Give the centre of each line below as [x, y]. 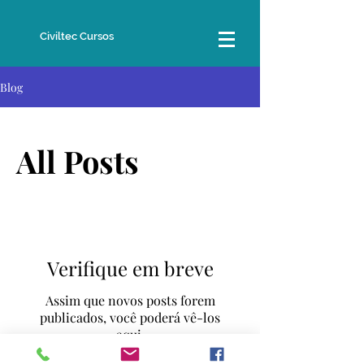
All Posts [78, 162]
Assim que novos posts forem [130, 301]
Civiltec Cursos [77, 36]
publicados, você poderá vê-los [130, 318]
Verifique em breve [130, 269]
